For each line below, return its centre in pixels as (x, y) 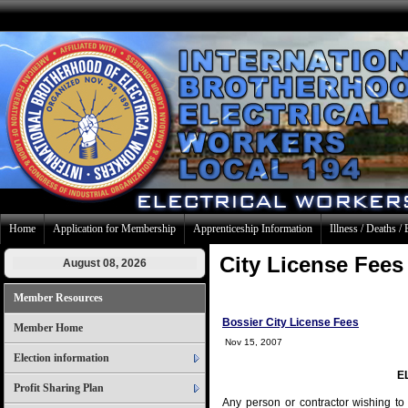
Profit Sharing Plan (59, 388)
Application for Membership (114, 229)
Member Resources (58, 298)
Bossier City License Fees (291, 322)
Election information (61, 358)
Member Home (48, 328)
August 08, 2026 (105, 263)
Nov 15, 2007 (254, 342)
